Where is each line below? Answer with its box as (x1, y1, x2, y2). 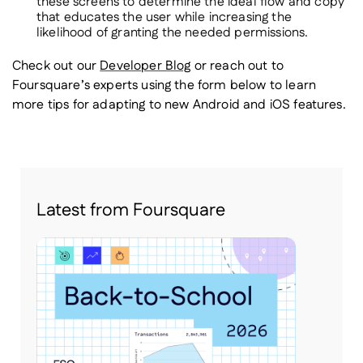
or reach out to (190, 57, 284, 76)
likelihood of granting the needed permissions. (36, 23, 309, 43)
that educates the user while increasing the (36, 8, 292, 28)
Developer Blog (100, 57, 191, 76)
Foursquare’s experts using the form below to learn (12, 76, 317, 96)
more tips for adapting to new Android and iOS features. (12, 96, 346, 115)
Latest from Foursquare (36, 198, 225, 224)
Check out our (12, 57, 100, 76)
